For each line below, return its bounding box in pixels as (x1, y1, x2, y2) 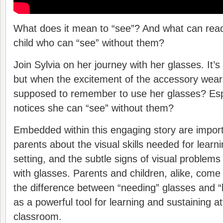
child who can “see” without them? (13, 37, 164, 48)
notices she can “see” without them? (13, 103, 174, 113)
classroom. (13, 211, 62, 222)
